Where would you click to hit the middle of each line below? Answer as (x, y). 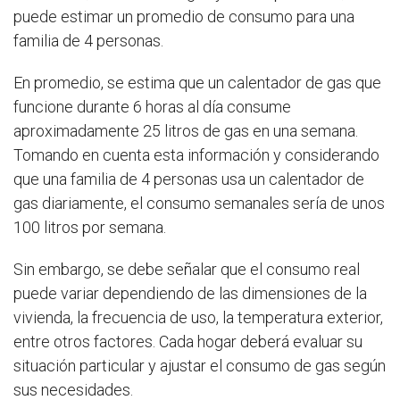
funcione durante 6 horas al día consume (152, 106)
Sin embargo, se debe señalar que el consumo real (187, 269)
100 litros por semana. (90, 227)
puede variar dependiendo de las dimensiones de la (190, 293)
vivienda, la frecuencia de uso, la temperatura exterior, (198, 317)
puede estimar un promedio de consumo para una (184, 16)
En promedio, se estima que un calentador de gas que (197, 82)
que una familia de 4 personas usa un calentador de (189, 179)
